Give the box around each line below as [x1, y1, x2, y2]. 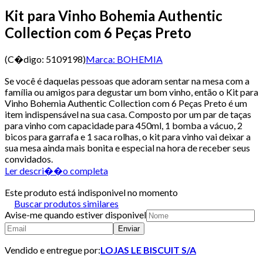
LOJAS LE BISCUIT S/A [100, 244, 196, 255]
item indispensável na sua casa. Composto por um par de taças [5, 108, 251, 120]
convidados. [5, 153, 53, 164]
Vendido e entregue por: [5, 244, 100, 255]
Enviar [118, 224, 140, 233]
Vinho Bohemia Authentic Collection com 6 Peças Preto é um [5, 97, 247, 109]
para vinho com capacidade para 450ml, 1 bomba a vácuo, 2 [5, 119, 242, 131]
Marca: [86, 53, 115, 65]
